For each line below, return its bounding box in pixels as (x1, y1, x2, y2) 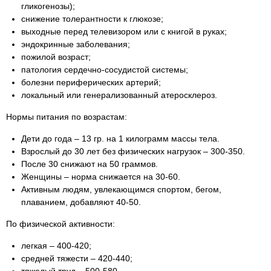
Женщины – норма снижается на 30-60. (21, 172, 180, 181)
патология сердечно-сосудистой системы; (21, 65, 188, 74)
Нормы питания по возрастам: (6, 112, 127, 122)
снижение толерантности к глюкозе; (21, 14, 163, 24)
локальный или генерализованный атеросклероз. (21, 90, 217, 100)
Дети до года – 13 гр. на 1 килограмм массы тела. (21, 134, 220, 143)
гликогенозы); (21, 1, 75, 11)
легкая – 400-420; (21, 241, 91, 250)
